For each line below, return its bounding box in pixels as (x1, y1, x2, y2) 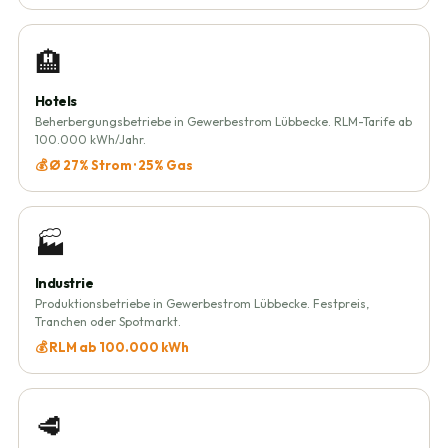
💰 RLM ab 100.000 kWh (34, 339, 189, 355)
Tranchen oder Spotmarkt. (34, 314, 181, 329)
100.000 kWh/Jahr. (34, 132, 146, 147)
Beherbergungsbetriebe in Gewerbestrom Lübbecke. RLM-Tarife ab (34, 114, 412, 129)
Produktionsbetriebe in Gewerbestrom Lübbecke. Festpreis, (34, 296, 369, 311)
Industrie (34, 274, 94, 292)
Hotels (34, 92, 77, 110)
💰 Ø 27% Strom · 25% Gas (34, 157, 193, 173)
